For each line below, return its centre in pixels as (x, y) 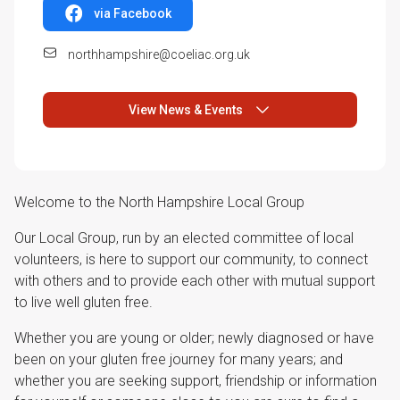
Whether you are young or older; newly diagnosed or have (194, 338)
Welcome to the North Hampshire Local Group (159, 202)
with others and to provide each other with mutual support (195, 281)
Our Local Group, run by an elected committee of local (184, 238)
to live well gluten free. (83, 302)
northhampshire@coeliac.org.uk (159, 54)
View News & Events (186, 110)
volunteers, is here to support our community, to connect (191, 259)
